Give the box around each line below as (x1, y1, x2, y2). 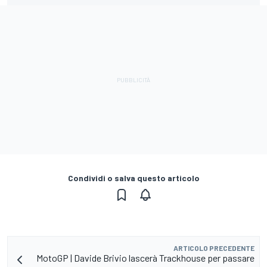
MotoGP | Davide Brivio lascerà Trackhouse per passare (36, 252, 254, 263)
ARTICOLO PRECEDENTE (173, 243, 254, 252)
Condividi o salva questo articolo (67, 172, 200, 183)
